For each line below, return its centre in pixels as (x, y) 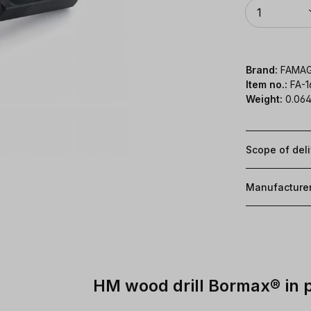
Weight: (264, 99)
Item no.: (268, 84)
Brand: (262, 69)
